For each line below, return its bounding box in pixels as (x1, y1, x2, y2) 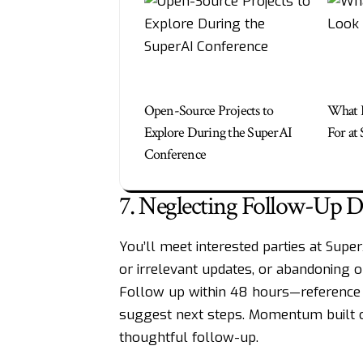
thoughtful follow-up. (118, 327, 258, 347)
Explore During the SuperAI (143, 123, 293, 143)
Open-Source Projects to (143, 101, 274, 121)
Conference (143, 145, 207, 164)
